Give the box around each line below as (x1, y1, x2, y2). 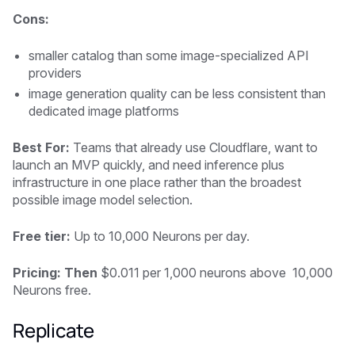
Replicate (13, 316, 94, 343)
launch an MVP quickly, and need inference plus (13, 156, 284, 173)
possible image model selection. (13, 191, 193, 208)
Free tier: (13, 227, 71, 244)
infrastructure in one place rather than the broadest (13, 174, 301, 190)
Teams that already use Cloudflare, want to (73, 139, 318, 155)
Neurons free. (13, 281, 94, 298)
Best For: (13, 139, 73, 155)
